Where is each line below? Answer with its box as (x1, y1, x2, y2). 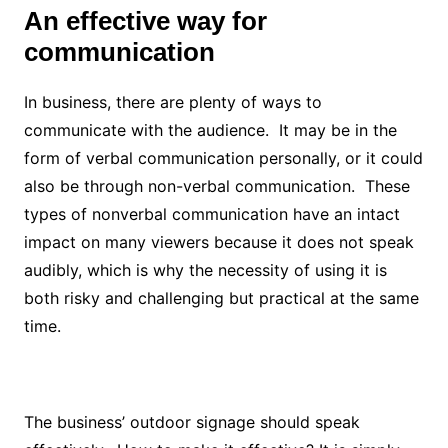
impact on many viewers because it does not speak (23, 232, 414, 252)
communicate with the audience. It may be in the (23, 120, 397, 140)
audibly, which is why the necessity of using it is (23, 260, 387, 280)
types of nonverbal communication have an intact (23, 204, 400, 224)
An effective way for (23, 6, 267, 36)
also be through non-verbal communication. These (23, 176, 410, 196)
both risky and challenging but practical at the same (23, 288, 419, 308)
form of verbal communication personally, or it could (23, 148, 423, 168)
